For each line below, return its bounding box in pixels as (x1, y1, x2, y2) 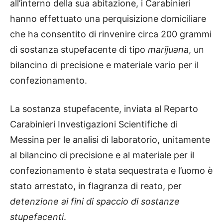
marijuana (148, 44, 189, 55)
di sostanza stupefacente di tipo (10, 44, 148, 55)
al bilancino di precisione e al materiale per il (10, 150, 194, 161)
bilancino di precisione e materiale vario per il (10, 60, 199, 71)
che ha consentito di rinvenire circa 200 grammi (10, 29, 212, 40)
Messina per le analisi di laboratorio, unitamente (10, 134, 210, 145)
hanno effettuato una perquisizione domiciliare (10, 13, 206, 24)
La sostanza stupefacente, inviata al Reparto (10, 104, 198, 114)
